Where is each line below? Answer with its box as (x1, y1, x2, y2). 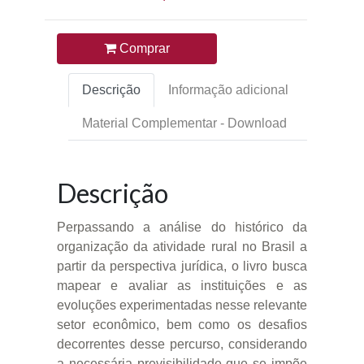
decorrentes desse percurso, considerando (57, 336, 307, 351)
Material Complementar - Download (82, 115, 287, 130)
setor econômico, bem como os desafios (57, 317, 307, 331)
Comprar (116, 41, 170, 56)
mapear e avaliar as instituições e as (57, 278, 307, 292)
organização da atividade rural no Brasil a (57, 239, 307, 253)
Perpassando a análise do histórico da (57, 219, 307, 234)
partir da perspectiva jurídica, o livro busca (57, 258, 307, 273)
